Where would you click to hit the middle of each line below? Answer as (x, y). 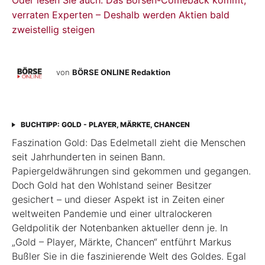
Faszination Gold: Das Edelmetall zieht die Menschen (129, 143)
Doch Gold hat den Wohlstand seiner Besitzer (112, 185)
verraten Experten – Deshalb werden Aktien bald (121, 15)
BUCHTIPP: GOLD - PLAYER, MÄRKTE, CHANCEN (105, 125)
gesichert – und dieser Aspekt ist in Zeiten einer (118, 200)
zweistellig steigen (53, 30)
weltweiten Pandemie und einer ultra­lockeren (112, 214)
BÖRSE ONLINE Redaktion (121, 72)
